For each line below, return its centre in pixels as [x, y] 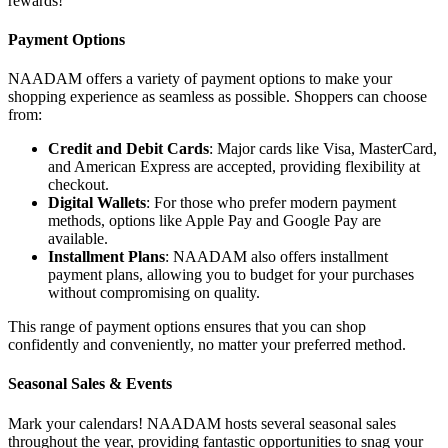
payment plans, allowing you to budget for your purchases [231, 275]
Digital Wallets [97, 203]
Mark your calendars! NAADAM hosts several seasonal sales [202, 423]
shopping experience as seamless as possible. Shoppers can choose [217, 97]
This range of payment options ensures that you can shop [187, 327]
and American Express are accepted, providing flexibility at [234, 167]
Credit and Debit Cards [128, 149]
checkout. [78, 185]
